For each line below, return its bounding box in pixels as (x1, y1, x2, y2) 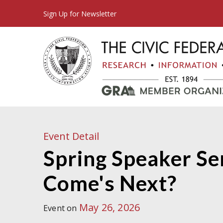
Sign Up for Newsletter (43, 9, 116, 18)
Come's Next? (43, 171, 177, 196)
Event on (43, 203, 79, 214)
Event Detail (43, 129, 99, 143)
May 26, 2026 (79, 201, 140, 214)
